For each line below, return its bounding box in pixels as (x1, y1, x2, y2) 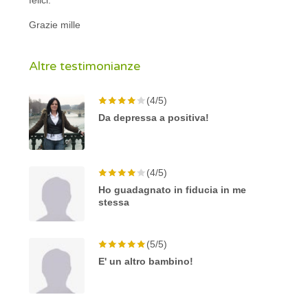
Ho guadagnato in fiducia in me (98, 184, 247, 195)
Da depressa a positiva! (98, 111, 210, 123)
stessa (98, 196, 130, 208)
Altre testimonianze (29, 58, 141, 74)
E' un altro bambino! (98, 256, 194, 267)
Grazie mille (29, 19, 81, 30)
